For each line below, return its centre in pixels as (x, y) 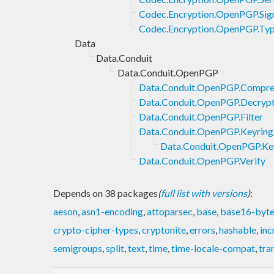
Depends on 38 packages (106, 193)
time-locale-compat (213, 248)
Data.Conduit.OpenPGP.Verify (202, 160)
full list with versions (204, 193)
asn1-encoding (112, 211)
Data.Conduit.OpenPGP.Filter (201, 116)
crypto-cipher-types (96, 229)
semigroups (78, 248)
